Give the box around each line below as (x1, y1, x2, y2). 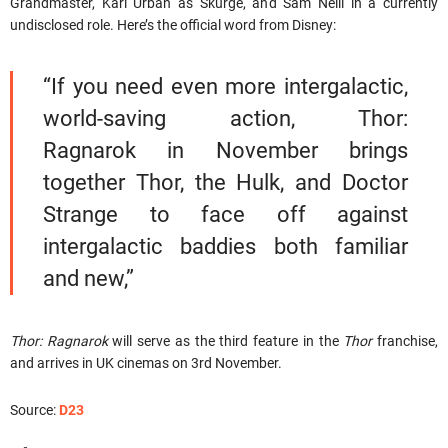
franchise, (372, 332, 439, 349)
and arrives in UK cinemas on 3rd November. (10, 354, 282, 371)
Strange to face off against (43, 201, 408, 227)
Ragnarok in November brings (43, 137, 408, 163)
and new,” (43, 265, 134, 291)
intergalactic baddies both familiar (43, 233, 408, 259)
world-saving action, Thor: (43, 105, 408, 131)
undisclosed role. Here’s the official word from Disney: (10, 16, 336, 33)
